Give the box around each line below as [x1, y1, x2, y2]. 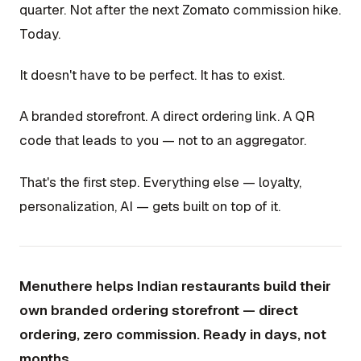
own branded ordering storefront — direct [19, 301, 298, 319]
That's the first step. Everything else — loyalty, [19, 172, 301, 191]
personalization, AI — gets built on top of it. [19, 197, 280, 215]
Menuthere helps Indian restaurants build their [19, 276, 331, 295]
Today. [19, 24, 60, 43]
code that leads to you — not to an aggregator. [19, 131, 306, 150]
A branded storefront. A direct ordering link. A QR [19, 107, 315, 126]
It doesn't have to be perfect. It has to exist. [19, 66, 284, 84]
